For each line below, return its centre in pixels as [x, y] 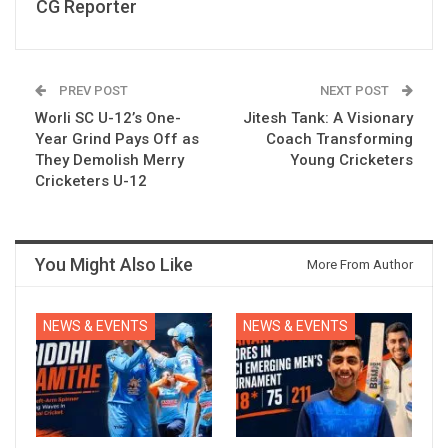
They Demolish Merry [109, 160]
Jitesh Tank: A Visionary [328, 118]
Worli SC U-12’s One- [108, 118]
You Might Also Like [114, 265]
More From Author [360, 265]
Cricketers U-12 [91, 181]
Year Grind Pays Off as [117, 139]
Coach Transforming [339, 139]
